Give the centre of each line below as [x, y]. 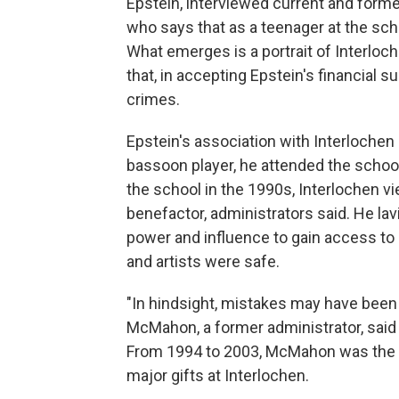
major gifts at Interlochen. [218, 375]
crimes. [153, 99]
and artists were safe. [203, 261]
